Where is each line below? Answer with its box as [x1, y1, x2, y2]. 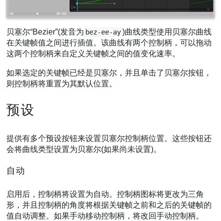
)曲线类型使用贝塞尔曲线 [122, 27, 212, 36]
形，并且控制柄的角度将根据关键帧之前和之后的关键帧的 [6, 200, 212, 209]
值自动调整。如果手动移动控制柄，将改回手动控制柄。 [6, 211, 204, 220]
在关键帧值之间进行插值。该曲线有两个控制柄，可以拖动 [6, 38, 212, 47]
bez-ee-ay [85, 28, 121, 36]
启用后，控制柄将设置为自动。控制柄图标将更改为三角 [6, 189, 204, 198]
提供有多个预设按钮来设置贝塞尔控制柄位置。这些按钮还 [6, 134, 212, 143]
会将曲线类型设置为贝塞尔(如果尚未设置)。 [6, 145, 162, 153]
